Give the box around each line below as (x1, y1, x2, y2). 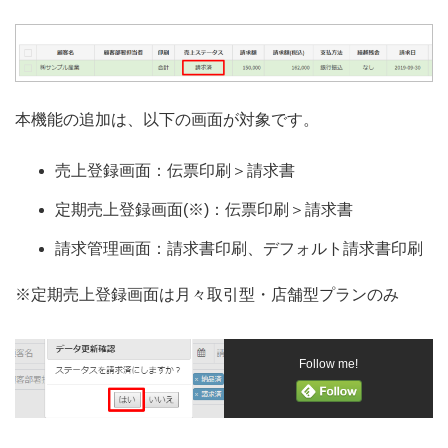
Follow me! (299, 357, 358, 372)
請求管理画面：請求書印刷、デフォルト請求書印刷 (55, 239, 423, 257)
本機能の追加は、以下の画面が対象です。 (15, 111, 319, 129)
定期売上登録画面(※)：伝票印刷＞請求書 (55, 201, 353, 219)
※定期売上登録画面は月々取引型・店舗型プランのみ (15, 286, 399, 304)
